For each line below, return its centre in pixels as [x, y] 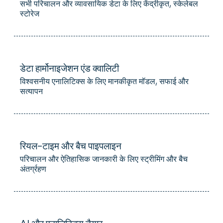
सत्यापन [31, 91]
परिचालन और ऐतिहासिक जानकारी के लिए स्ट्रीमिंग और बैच [104, 159]
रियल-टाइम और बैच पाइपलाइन [71, 145]
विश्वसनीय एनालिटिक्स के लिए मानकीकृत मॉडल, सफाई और [104, 81]
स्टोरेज [30, 13]
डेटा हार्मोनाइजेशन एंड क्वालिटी [69, 67]
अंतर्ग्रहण [33, 169]
